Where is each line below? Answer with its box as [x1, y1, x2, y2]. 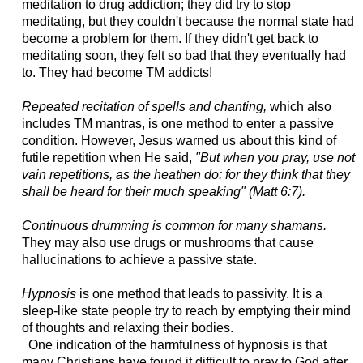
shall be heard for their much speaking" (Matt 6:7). [21, 185, 305, 199]
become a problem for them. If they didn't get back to [21, 32, 318, 46]
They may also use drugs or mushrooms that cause [21, 236, 314, 250]
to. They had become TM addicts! [21, 66, 212, 80]
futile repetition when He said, [21, 151, 195, 165]
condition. [21, 134, 78, 148]
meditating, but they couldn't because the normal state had [21, 15, 354, 29]
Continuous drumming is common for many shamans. [21, 219, 327, 233]
